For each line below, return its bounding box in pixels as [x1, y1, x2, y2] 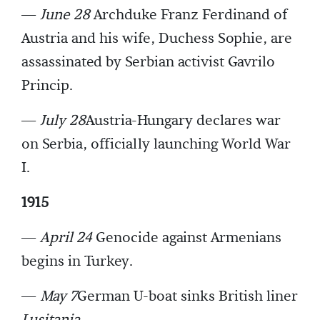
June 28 [40, 6, 90, 25]
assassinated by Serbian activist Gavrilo [21, 53, 275, 72]
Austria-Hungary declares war [86, 111, 281, 131]
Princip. [21, 76, 73, 96]
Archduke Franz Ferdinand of [90, 6, 287, 25]
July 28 [40, 111, 86, 131]
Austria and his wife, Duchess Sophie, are [21, 29, 292, 49]
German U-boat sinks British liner [77, 287, 298, 306]
